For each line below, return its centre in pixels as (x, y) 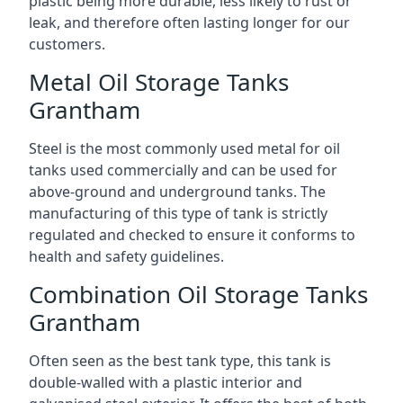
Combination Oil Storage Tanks (198, 294)
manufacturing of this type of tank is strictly (178, 213)
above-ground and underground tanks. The (177, 191)
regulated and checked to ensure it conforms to (192, 234)
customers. (67, 44)
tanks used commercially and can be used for (183, 170)
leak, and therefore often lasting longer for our (189, 22)
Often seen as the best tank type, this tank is (180, 360)
